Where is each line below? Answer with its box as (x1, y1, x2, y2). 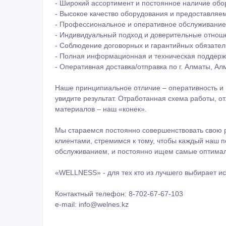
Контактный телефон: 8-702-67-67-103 (55, 108, 183, 117)
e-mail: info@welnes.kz (55, 119, 129, 128)
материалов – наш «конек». (55, 24, 147, 32)
